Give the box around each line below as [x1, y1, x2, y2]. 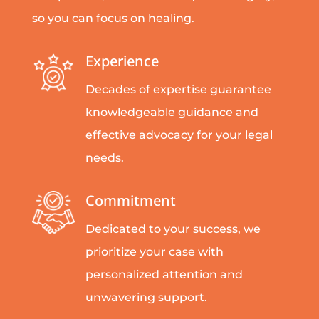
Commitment [85, 191, 176, 211]
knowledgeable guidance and [85, 105, 258, 120]
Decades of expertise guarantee [85, 83, 271, 97]
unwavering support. [85, 291, 207, 305]
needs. [85, 151, 124, 165]
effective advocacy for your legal [85, 128, 273, 142]
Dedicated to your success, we [85, 222, 261, 236]
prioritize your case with [85, 245, 224, 259]
